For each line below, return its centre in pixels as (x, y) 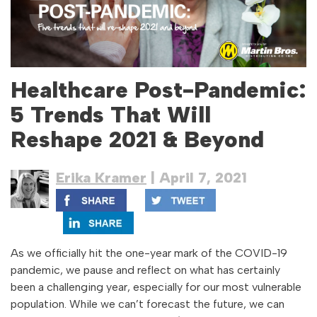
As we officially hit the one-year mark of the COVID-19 (149, 253)
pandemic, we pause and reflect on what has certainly (145, 270)
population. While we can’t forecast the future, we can (148, 304)
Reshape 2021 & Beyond (137, 140)
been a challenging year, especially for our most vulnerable (156, 287)
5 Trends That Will (111, 115)
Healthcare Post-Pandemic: (158, 90)
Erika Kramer (101, 178)
